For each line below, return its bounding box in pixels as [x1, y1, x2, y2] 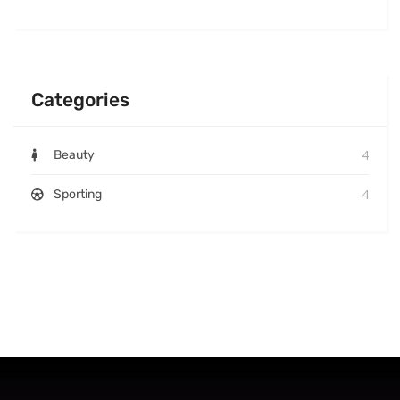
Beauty [54, 147, 95, 163]
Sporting [54, 187, 102, 203]
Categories [31, 88, 129, 112]
